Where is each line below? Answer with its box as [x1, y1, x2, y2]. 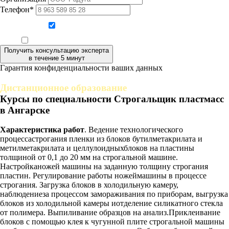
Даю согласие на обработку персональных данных [58, 23, 182, 30]
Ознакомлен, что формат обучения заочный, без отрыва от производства [31, 38, 210, 44]
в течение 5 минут [28, 54, 85, 62]
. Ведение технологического [84, 125, 183, 134]
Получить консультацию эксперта [4, 46, 109, 54]
